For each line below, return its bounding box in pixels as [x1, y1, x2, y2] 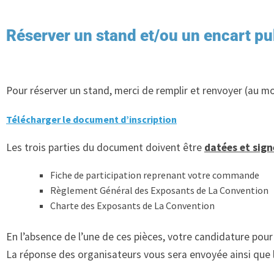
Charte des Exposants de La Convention [50, 199, 215, 212]
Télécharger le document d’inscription [6, 113, 177, 125]
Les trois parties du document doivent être [6, 141, 204, 155]
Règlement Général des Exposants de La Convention [50, 183, 268, 196]
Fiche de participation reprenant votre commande [50, 168, 259, 181]
